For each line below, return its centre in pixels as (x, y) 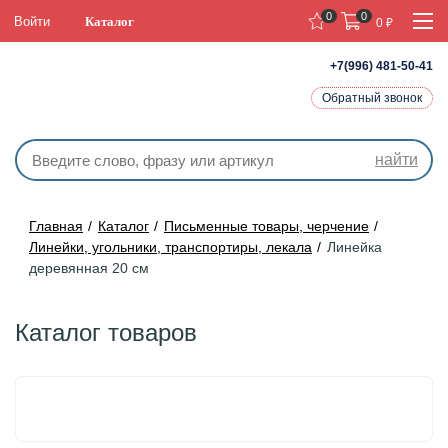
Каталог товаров (106, 332)
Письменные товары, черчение (266, 226)
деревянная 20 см (89, 268)
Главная (56, 226)
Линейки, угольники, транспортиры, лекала (170, 247)
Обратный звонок (372, 98)
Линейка (354, 247)
